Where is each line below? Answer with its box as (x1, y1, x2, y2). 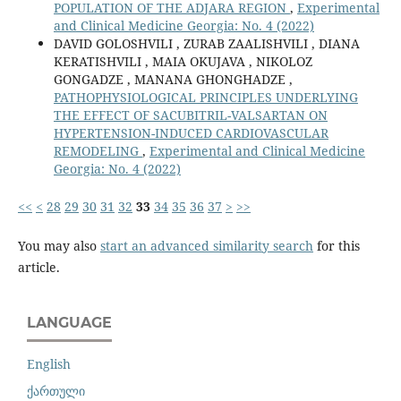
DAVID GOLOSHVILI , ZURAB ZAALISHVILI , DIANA (53, 34, 360, 52)
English (27, 354, 71, 372)
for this (312, 236, 360, 254)
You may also (17, 236, 100, 254)
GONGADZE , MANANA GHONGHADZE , (53, 70, 293, 88)
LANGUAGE (27, 313, 112, 331)
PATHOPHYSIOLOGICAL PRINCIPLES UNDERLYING (53, 88, 358, 106)
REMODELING (53, 141, 142, 159)
